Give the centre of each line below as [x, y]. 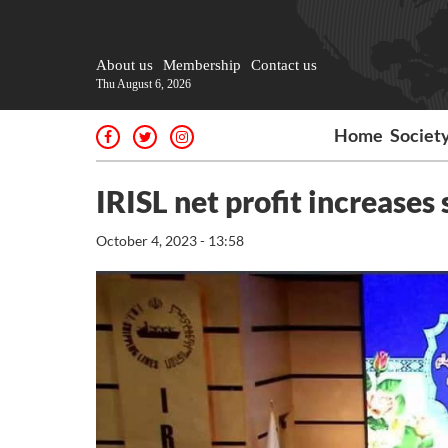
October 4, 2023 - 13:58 [170, 240]
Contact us [284, 65]
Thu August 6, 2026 [143, 84]
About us [124, 65]
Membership [202, 65]
